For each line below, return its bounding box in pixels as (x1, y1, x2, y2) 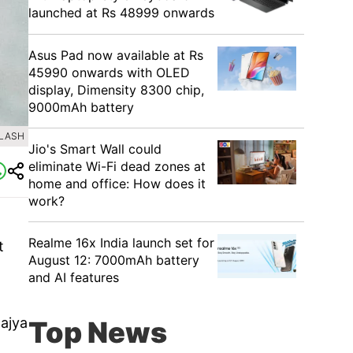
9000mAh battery (28, 99, 134, 115)
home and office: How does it (28, 176, 206, 191)
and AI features (28, 269, 119, 285)
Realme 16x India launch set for (28, 235, 214, 251)
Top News (28, 315, 167, 350)
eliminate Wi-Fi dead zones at (28, 158, 206, 174)
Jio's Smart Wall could (28, 141, 162, 157)
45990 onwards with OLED (28, 65, 190, 80)
